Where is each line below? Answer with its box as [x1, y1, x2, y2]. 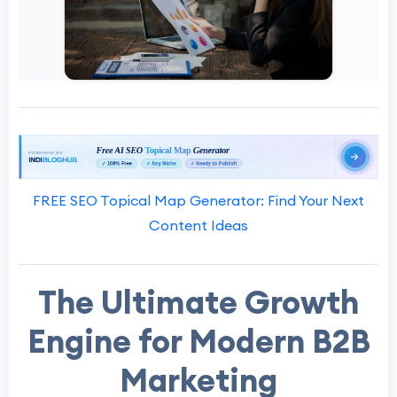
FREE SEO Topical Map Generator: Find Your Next [33, 191, 364, 210]
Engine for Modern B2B [27, 321, 370, 362]
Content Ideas [149, 216, 248, 235]
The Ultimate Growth [38, 282, 359, 323]
